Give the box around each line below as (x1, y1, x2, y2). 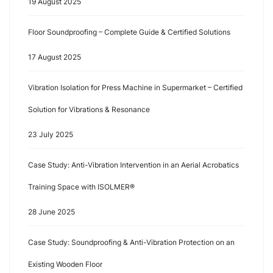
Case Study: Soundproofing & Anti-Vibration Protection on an (28, 238, 235, 247)
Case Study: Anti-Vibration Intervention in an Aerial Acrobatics (28, 160, 239, 169)
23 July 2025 (28, 130, 73, 139)
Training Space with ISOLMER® (28, 182, 135, 191)
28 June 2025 (28, 207, 75, 216)
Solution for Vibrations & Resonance (28, 105, 150, 114)
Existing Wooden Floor (28, 260, 102, 269)
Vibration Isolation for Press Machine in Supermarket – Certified (28, 83, 243, 92)
